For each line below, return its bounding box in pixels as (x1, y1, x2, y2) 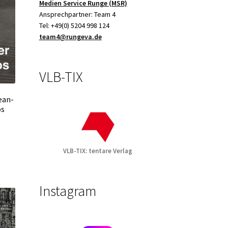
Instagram (39, 181, 96, 200)
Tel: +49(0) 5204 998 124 (39, 21, 109, 31)
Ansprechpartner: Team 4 (39, 10, 116, 19)
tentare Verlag (89, 146, 133, 155)
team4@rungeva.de (39, 32, 102, 42)
